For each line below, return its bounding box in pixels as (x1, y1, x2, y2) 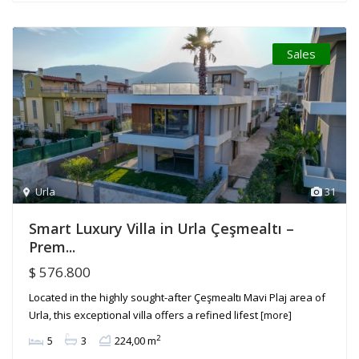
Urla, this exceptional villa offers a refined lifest (29, 307, 260, 322)
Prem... (29, 236, 75, 256)
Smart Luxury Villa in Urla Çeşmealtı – (29, 218, 294, 238)
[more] (260, 308, 292, 322)
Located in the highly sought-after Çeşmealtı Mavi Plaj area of (29, 289, 325, 305)
